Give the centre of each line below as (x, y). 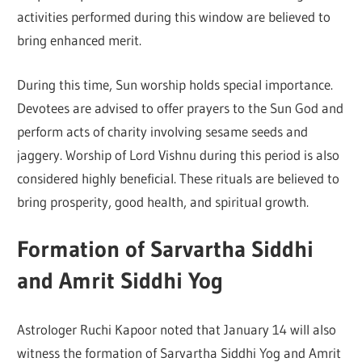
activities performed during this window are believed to (174, 17)
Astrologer (49, 329)
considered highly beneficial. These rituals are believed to (179, 178)
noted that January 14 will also (247, 329)
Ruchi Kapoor (119, 329)
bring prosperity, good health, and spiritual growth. (163, 201)
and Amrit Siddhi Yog (120, 281)
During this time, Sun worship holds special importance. (175, 84)
